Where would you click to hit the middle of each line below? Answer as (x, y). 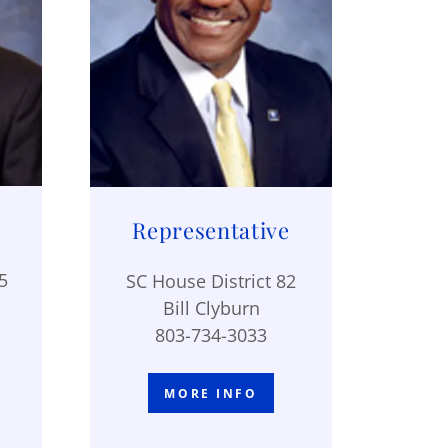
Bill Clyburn (211, 308)
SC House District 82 (211, 281)
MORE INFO (211, 393)
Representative (211, 230)
